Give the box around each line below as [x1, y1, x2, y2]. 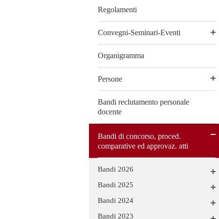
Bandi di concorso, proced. [98, 132, 181, 141]
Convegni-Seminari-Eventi [98, 28, 180, 37]
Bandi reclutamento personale [98, 97, 189, 106]
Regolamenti [98, 5, 137, 14]
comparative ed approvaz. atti [98, 142, 188, 151]
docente [98, 107, 122, 116]
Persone [98, 74, 122, 83]
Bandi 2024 [98, 196, 133, 204]
